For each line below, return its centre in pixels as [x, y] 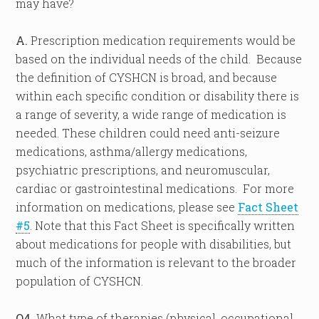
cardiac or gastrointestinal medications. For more [155, 188]
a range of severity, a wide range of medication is [151, 114]
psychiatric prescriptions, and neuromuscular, [143, 170]
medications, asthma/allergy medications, [132, 151]
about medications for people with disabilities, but [154, 244]
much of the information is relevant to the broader [156, 262]
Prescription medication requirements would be [162, 40]
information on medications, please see [127, 207]
